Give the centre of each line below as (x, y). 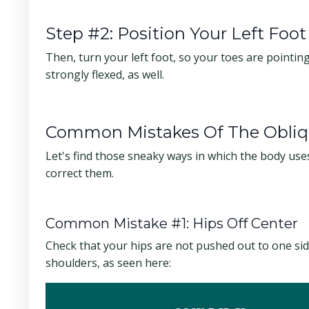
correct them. (80, 173)
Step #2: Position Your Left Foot (176, 34)
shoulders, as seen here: (108, 263)
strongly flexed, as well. (105, 75)
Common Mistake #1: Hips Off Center (172, 224)
